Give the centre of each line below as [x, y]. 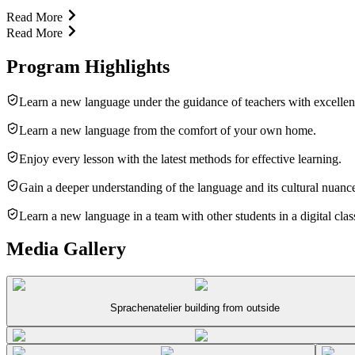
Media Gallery [66, 249]
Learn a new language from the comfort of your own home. [168, 130]
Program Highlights [88, 66]
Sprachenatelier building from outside [195, 307]
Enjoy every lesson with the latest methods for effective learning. [180, 158]
